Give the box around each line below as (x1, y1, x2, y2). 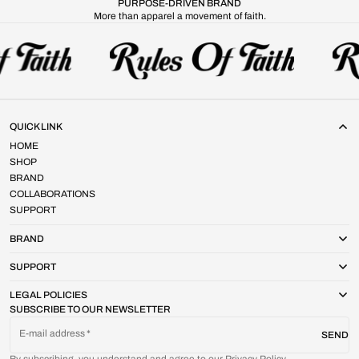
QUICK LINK (10, 121, 63, 132)
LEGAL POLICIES (10, 289, 87, 301)
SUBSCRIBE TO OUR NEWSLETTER (10, 304, 171, 315)
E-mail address (19, 328, 86, 339)
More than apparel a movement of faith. (93, 10, 266, 22)
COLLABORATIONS (10, 188, 95, 200)
